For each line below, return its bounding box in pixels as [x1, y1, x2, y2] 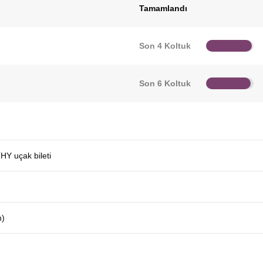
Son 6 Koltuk [139, 79, 191, 88]
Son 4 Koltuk [139, 41, 191, 50]
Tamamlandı [139, 4, 187, 13]
